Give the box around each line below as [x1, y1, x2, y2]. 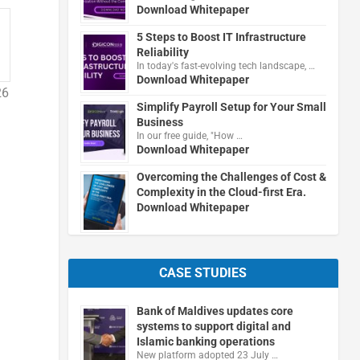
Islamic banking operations [136, 334, 275, 348]
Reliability [136, 45, 189, 59]
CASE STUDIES [159, 264, 247, 280]
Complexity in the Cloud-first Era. [136, 185, 306, 198]
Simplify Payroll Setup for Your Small [136, 100, 326, 113]
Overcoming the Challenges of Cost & [136, 170, 326, 183]
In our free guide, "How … [136, 129, 243, 141]
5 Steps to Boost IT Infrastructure [136, 30, 306, 43]
